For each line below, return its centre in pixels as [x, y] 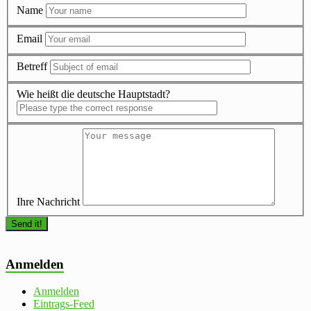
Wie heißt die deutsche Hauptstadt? [93, 94]
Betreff [32, 67]
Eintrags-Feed [64, 303]
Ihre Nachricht [48, 202]
